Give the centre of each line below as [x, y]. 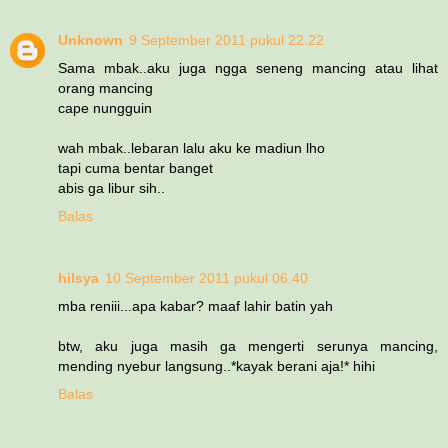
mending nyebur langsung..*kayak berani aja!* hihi [216, 365]
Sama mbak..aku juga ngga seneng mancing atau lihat [248, 67]
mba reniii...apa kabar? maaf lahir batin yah [195, 305]
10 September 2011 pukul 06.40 [206, 277]
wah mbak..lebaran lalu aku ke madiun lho [191, 147]
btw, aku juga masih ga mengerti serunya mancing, [248, 345]
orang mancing [105, 87]
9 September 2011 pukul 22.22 [226, 39]
